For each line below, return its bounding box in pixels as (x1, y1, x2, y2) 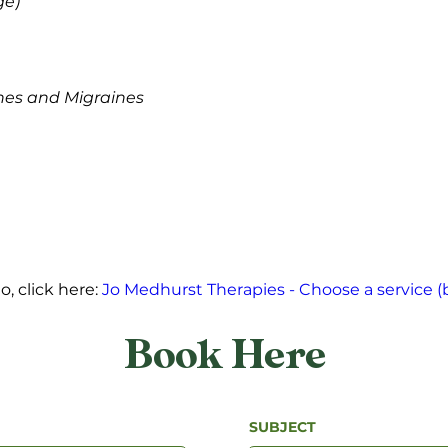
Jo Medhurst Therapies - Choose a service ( (102, 280, 442, 299)
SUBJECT (249, 418, 316, 436)
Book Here (124, 332, 326, 380)
